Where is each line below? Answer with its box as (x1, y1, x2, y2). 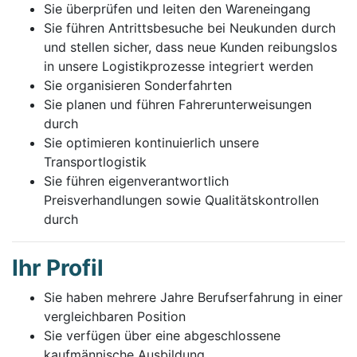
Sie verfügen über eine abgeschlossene (44, 328, 280, 344)
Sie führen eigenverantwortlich (44, 173, 229, 190)
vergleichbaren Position (44, 308, 186, 325)
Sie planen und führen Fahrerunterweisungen (44, 96, 312, 113)
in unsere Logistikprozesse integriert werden (44, 58, 313, 75)
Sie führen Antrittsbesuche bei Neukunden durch (44, 20, 335, 37)
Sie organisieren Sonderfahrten (44, 77, 232, 94)
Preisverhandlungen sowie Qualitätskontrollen (44, 192, 319, 209)
